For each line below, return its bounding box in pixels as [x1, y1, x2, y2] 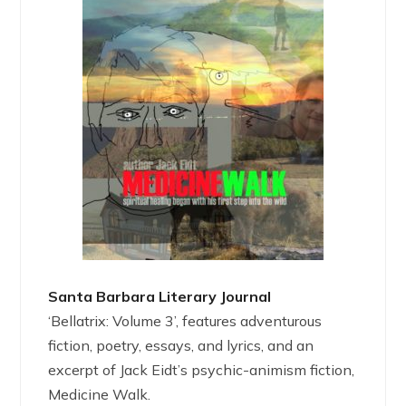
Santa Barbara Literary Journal [48, 287, 272, 306]
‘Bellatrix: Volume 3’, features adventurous [48, 312, 323, 331]
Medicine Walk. [48, 385, 151, 404]
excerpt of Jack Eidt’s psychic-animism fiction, [48, 361, 355, 380]
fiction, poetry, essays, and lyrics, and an [48, 336, 314, 355]
